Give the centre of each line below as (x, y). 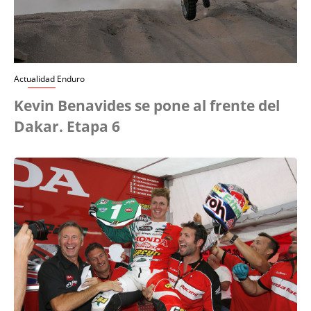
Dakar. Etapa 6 (67, 127)
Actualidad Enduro (49, 79)
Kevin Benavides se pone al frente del (147, 106)
